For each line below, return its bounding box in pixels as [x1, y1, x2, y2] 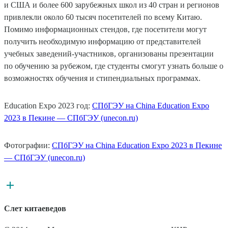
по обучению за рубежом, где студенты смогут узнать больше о [4, 61, 223, 70]
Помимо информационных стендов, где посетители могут [4, 24, 207, 34]
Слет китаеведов [4, 204, 66, 213]
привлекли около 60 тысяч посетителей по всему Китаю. [4, 12, 202, 21]
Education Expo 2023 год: [4, 101, 92, 110]
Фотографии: [4, 140, 52, 150]
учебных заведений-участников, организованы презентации [4, 49, 214, 58]
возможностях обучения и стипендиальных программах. [4, 73, 201, 82]
